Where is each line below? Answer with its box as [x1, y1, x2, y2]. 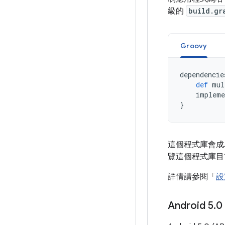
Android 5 [168, 199, 213, 212]
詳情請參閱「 [168, 172, 216, 182]
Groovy [180, 41, 207, 50]
